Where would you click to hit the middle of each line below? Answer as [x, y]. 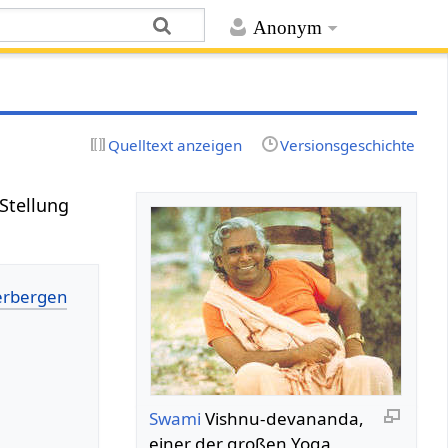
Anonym [287, 28]
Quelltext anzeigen [175, 144]
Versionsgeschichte [347, 144]
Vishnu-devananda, [283, 418]
